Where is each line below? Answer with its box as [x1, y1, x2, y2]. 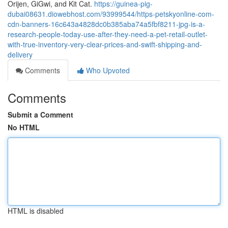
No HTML [8, 122, 40, 132]
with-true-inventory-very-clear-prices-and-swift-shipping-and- [8, 39, 202, 49]
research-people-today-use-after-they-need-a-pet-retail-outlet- [8, 29, 208, 39]
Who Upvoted [84, 65, 130, 75]
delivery [8, 49, 33, 60]
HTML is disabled [8, 206, 64, 216]
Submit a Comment [8, 109, 73, 120]
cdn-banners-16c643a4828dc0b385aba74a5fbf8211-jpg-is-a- [8, 19, 205, 29]
